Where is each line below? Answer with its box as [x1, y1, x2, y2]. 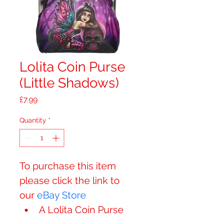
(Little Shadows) [19, 75, 119, 91]
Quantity [19, 116, 46, 124]
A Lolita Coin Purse [39, 204, 124, 216]
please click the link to [19, 175, 122, 186]
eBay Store [37, 189, 86, 201]
